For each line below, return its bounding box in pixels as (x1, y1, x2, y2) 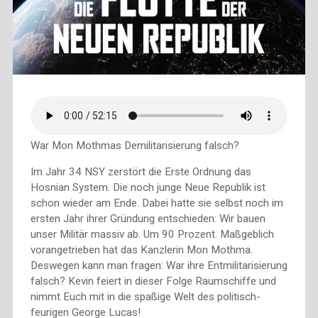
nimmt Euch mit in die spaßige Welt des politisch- (30, 290, 261, 304)
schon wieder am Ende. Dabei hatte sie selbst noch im (30, 197, 283, 210)
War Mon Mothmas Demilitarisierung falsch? (30, 139, 239, 153)
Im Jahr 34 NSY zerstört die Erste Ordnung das (30, 165, 251, 179)
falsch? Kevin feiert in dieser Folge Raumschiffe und (30, 275, 276, 288)
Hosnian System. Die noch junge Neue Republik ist (30, 181, 265, 194)
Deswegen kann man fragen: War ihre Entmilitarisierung (30, 259, 287, 273)
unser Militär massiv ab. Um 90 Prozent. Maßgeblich (30, 228, 274, 241)
